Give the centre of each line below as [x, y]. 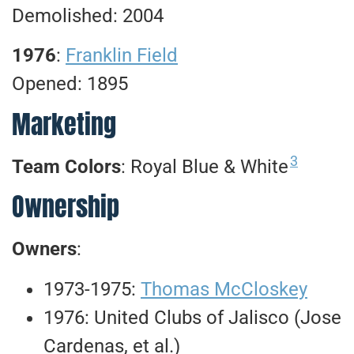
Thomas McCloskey [224, 289]
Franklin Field [122, 56]
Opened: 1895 [70, 84]
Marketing [64, 124]
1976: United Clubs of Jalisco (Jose [192, 317]
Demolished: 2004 [88, 15]
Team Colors [66, 166]
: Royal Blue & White [205, 166]
